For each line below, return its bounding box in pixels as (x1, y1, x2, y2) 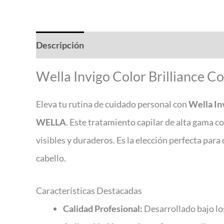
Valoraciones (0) (94, 39, 158, 51)
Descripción (36, 39, 84, 51)
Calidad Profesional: (63, 203, 142, 214)
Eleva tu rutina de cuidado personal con (36, 98, 188, 110)
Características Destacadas (36, 185, 142, 196)
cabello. (36, 152, 66, 164)
